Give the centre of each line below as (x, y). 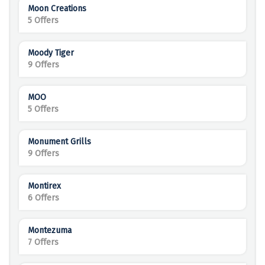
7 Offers (43, 243)
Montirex (44, 186)
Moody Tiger (51, 53)
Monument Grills (59, 142)
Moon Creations (57, 9)
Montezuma (50, 231)
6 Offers (43, 198)
